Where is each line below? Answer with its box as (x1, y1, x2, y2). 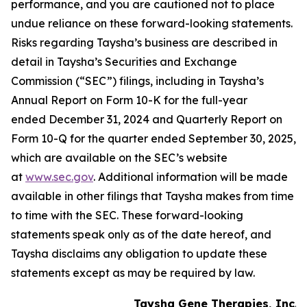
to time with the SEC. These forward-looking (11, 208, 243, 223)
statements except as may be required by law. (11, 266, 255, 280)
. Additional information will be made (93, 170, 288, 184)
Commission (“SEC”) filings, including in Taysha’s (11, 74, 264, 88)
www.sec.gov (25, 170, 93, 184)
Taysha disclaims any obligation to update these (11, 247, 267, 261)
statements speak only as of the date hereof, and (11, 228, 271, 242)
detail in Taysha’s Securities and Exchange (11, 55, 237, 69)
